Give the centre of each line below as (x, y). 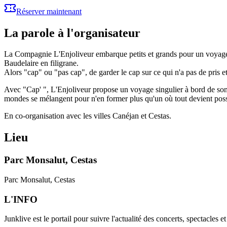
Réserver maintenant (49, 11)
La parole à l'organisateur (72, 33)
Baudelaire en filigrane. (41, 63)
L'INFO (21, 199)
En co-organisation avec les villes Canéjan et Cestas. (88, 116)
